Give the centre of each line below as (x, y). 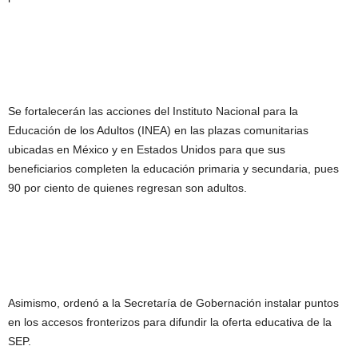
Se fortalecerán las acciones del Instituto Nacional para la (153, 111)
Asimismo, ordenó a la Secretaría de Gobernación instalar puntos (173, 303)
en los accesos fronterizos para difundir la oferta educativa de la (170, 322)
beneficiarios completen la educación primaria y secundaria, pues (173, 169)
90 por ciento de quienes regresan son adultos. (127, 188)
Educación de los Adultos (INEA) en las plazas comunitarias (158, 130)
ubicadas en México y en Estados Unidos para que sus (147, 149)
